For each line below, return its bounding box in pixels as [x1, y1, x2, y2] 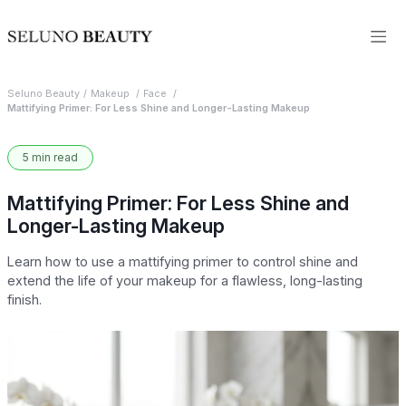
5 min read [23, 150, 78, 164]
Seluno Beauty [7, 88, 80, 100]
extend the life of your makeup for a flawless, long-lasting [7, 273, 362, 288]
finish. [7, 292, 42, 307]
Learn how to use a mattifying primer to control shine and [7, 254, 358, 269]
